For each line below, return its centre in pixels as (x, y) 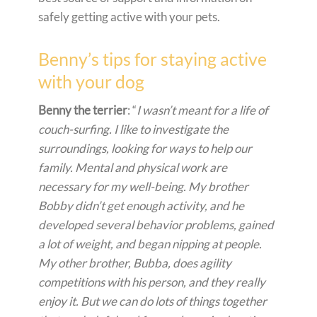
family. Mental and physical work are (133, 167)
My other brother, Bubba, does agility (135, 263)
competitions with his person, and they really (152, 282)
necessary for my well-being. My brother (143, 186)
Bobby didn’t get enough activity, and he (141, 205)
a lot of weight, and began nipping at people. (150, 243)
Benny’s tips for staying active (152, 58)
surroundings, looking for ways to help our (145, 148)
